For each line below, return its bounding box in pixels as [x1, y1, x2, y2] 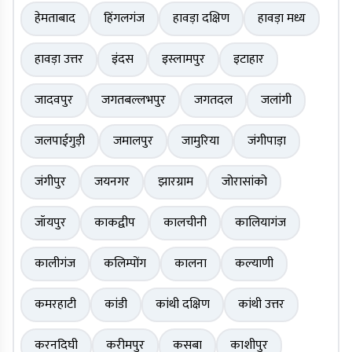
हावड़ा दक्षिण [173, 8, 229, 30]
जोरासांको [222, 171, 267, 193]
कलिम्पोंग [104, 253, 146, 275]
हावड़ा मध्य [258, 8, 306, 30]
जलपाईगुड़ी [35, 130, 85, 152]
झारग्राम [158, 171, 193, 193]
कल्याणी [235, 253, 273, 275]
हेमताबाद [35, 8, 75, 30]
